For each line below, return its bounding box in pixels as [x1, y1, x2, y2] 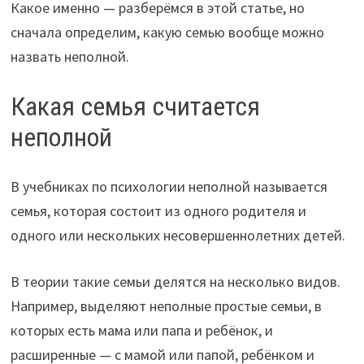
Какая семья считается [10, 91, 260, 123]
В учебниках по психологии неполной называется [10, 176, 327, 196]
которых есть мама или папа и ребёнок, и [10, 320, 273, 340]
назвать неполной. [10, 47, 129, 67]
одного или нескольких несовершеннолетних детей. [10, 225, 345, 245]
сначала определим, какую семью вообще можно [10, 23, 324, 42]
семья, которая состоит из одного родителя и [10, 201, 306, 220]
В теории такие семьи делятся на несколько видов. [10, 271, 340, 291]
